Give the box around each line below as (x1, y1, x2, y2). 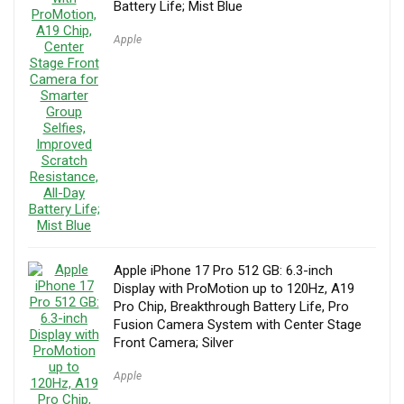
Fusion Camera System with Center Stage (114, 316, 362, 333)
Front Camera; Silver (114, 334, 234, 351)
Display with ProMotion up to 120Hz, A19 (114, 280, 354, 297)
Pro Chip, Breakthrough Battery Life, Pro (114, 298, 349, 315)
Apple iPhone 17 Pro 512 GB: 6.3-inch (114, 262, 333, 279)
